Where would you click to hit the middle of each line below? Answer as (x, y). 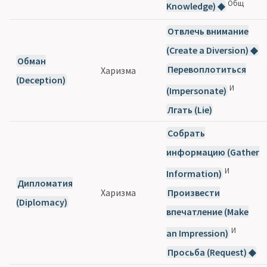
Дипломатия (45, 183)
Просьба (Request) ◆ (211, 252)
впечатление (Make (208, 212)
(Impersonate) (197, 91)
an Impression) (198, 233)
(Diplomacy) (42, 202)
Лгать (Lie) (190, 110)
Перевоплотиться (207, 69)
